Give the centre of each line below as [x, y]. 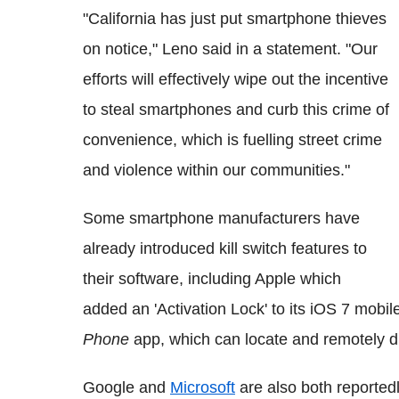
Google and [126, 387]
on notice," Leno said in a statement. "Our [230, 49]
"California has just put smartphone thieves [235, 18]
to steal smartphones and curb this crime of [236, 109]
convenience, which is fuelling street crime [232, 139]
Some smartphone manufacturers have [221, 218]
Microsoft [203, 387]
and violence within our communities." [216, 170]
